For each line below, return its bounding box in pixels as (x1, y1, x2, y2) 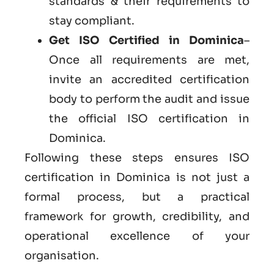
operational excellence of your (24, 229, 250, 243)
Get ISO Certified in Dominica (49, 33, 244, 47)
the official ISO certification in (49, 111, 250, 125)
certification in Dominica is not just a (24, 170, 250, 184)
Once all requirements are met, (49, 53, 250, 67)
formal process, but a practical (24, 190, 250, 204)
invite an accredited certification (49, 72, 250, 86)
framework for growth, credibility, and (24, 209, 250, 223)
